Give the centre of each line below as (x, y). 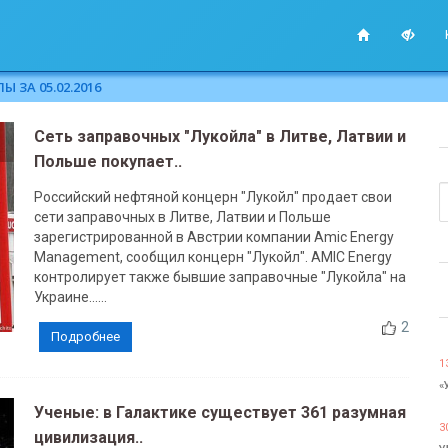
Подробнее (85, 336)
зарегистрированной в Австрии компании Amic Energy (213, 237)
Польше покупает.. (107, 161)
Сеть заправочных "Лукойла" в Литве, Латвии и (219, 136)
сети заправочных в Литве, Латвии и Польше (182, 217)
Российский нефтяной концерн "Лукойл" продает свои (212, 197)
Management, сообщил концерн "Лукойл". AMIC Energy (212, 257)
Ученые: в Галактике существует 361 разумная (219, 412)
